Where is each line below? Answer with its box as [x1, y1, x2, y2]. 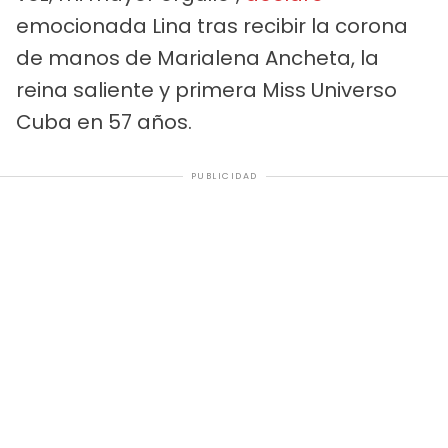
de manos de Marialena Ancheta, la [16, 44, 379, 73]
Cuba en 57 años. [16, 108, 192, 137]
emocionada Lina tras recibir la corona [16, 12, 408, 41]
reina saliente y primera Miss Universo [16, 76, 397, 105]
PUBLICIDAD [190, 170, 258, 183]
